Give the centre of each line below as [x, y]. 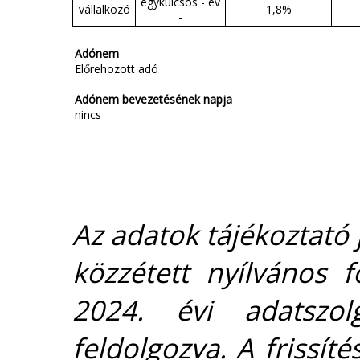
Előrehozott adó [117, 69]
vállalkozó [104, 10]
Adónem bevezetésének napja [153, 100]
